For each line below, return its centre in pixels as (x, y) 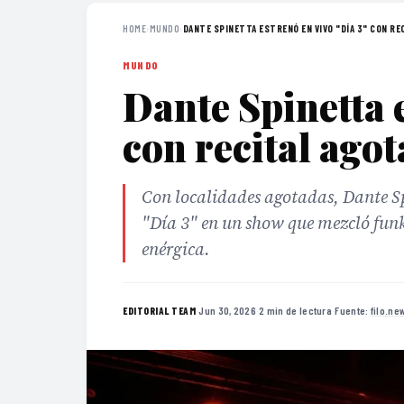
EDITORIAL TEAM (159, 310)
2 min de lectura (296, 310)
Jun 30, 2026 (227, 310)
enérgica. (176, 249)
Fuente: (353, 310)
